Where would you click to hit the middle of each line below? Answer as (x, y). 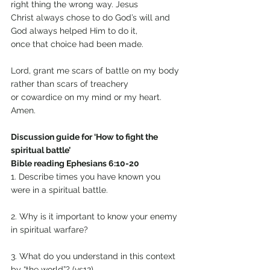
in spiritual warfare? (49, 230)
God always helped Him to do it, (74, 31)
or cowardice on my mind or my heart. (87, 97)
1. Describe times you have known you (87, 177)
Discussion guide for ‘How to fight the (85, 137)
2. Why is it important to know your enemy (95, 217)
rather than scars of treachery (70, 84)
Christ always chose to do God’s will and (92, 18)
